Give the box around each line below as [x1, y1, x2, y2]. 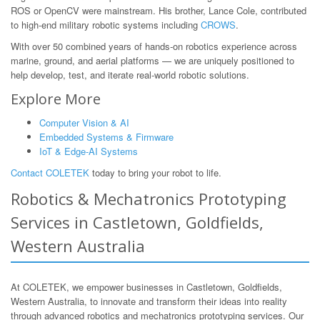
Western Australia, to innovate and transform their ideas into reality [11, 294, 287, 308]
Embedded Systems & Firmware [39, 130, 174, 144]
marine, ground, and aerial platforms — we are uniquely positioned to [11, 54, 294, 67]
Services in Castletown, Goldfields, [11, 211, 264, 233]
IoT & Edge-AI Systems [39, 144, 138, 158]
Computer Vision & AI [39, 116, 129, 129]
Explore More [11, 89, 101, 109]
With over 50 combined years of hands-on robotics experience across [11, 39, 297, 53]
